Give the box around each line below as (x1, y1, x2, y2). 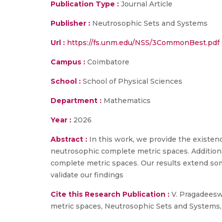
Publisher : (51, 19, 92, 28)
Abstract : (51, 135, 89, 144)
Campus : (51, 57, 85, 66)
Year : (51, 115, 71, 124)
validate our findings (51, 170, 123, 179)
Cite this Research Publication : (51, 190, 169, 199)
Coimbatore (85, 57, 129, 66)
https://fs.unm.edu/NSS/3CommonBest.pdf (67, 38, 220, 47)
